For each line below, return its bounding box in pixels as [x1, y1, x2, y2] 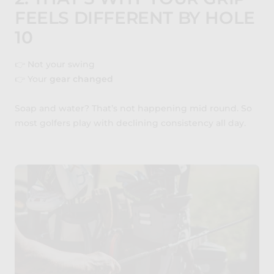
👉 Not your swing [15, 59, 95, 70]
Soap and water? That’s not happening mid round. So [15, 103, 252, 114]
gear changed [50, 73, 113, 84]
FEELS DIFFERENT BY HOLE [15, 7, 255, 28]
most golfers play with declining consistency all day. [15, 117, 246, 128]
